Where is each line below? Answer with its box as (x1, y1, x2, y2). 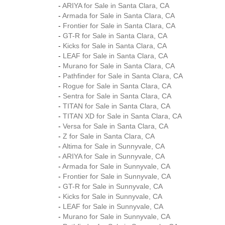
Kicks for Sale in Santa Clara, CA (63, 42, 167, 50)
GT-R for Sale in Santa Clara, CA (63, 32, 167, 40)
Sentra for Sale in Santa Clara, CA (63, 92, 171, 100)
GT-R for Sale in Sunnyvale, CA (63, 182, 163, 190)
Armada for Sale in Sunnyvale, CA (62, 162, 170, 170)
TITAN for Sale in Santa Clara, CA (63, 102, 170, 110)
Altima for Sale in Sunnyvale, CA (62, 142, 165, 150)
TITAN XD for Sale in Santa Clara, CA (63, 112, 182, 120)
